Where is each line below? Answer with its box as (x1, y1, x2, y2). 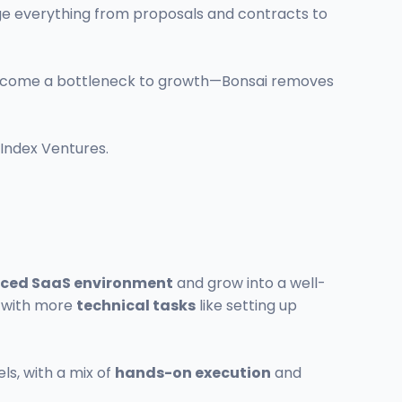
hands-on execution (115, 363, 271, 384)
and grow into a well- (173, 273, 326, 294)
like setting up (196, 295, 297, 317)
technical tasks (76, 295, 196, 317)
